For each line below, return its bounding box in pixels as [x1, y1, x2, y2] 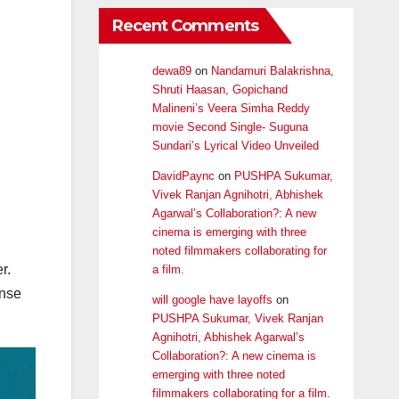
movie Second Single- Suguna [151, 120, 308, 134]
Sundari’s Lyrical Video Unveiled [151, 139, 319, 153]
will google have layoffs [151, 293, 273, 307]
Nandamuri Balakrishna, [210, 64, 334, 78]
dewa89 [151, 64, 191, 78]
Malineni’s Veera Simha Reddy [151, 102, 310, 116]
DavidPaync [151, 169, 215, 183]
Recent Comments [111, 16, 258, 37]
